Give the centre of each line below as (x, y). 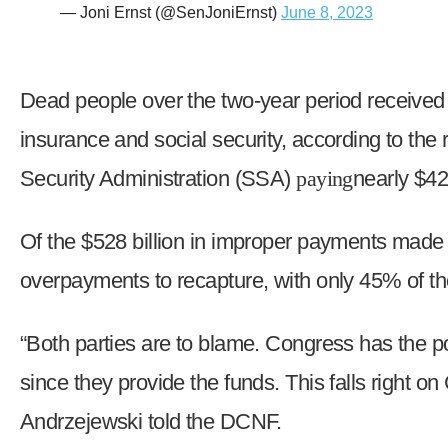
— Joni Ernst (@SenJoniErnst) (170, 12)
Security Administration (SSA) (158, 178)
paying (324, 178)
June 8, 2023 (327, 12)
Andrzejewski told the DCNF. (151, 421)
